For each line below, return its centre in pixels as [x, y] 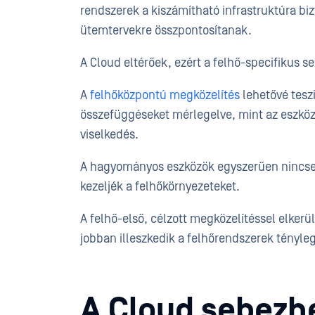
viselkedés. [109, 135]
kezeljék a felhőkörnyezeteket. [160, 187]
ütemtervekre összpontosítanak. [166, 31]
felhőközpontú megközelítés [165, 96]
